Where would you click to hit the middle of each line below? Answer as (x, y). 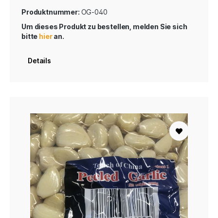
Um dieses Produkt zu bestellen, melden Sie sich (104, 26)
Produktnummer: (51, 12)
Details (39, 60)
